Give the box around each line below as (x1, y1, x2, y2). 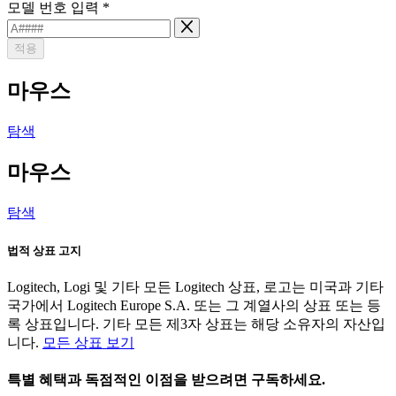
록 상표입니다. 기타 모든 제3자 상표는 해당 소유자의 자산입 (7, 316, 385, 331)
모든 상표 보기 (42, 334, 134, 350)
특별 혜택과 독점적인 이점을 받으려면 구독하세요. (7, 371, 329, 387)
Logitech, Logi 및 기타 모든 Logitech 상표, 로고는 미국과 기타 (7, 278, 384, 294)
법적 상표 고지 (7, 243, 81, 257)
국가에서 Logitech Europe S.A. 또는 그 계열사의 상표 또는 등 (7, 297, 381, 313)
